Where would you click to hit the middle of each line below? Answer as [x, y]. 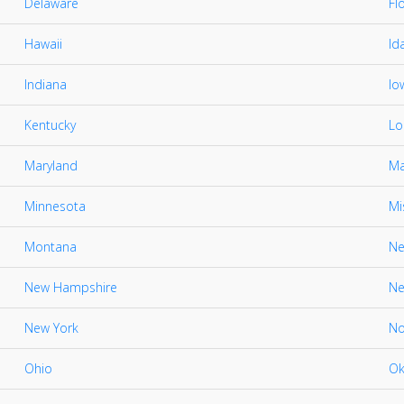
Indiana [46, 84]
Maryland [51, 165]
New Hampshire [71, 287]
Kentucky [50, 125]
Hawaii [43, 44]
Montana [50, 247]
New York [51, 328]
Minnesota [55, 206]
